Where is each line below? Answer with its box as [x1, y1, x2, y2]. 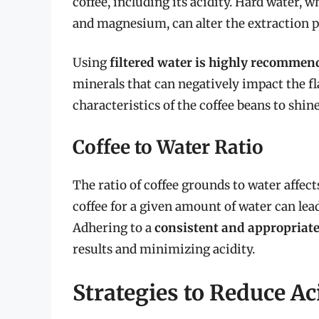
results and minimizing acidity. [73, 241, 255, 257]
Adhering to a [73, 219, 155, 236]
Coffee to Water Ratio [73, 135, 263, 159]
